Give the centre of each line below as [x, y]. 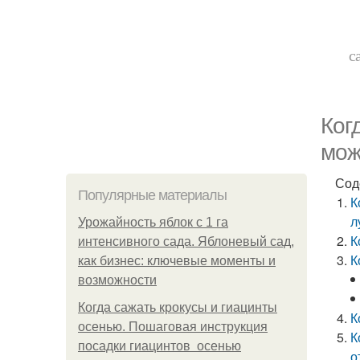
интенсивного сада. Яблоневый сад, [186, 241]
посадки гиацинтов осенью [160, 346]
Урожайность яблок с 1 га [153, 222]
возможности [117, 280]
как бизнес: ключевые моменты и [177, 261]
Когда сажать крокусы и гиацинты [178, 307]
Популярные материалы [152, 195]
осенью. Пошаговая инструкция [173, 327]
